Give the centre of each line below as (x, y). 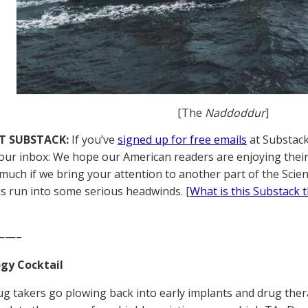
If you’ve (93, 140)
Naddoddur (235, 113)
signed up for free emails (182, 140)
